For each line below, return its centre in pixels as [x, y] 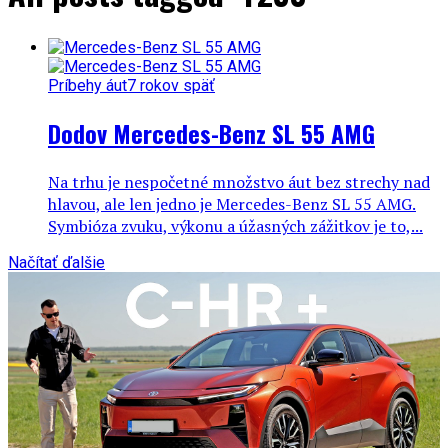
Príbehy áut [87, 85]
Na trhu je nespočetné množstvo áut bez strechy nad [239, 181]
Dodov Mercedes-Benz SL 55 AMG [211, 132]
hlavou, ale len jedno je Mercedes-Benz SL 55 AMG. [232, 203]
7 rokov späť [171, 85]
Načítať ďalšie [56, 262]
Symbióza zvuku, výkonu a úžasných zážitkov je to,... [235, 225]
